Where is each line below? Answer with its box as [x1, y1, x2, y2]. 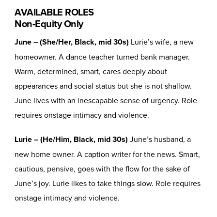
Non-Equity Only [15, 16, 83, 31]
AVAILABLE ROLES [15, 5, 94, 19]
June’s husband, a [128, 134, 191, 145]
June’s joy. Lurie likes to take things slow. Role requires [15, 178, 201, 189]
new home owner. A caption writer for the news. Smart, [15, 149, 200, 160]
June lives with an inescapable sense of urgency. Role [15, 95, 197, 106]
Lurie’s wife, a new [129, 36, 194, 47]
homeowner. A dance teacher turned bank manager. [15, 51, 190, 62]
